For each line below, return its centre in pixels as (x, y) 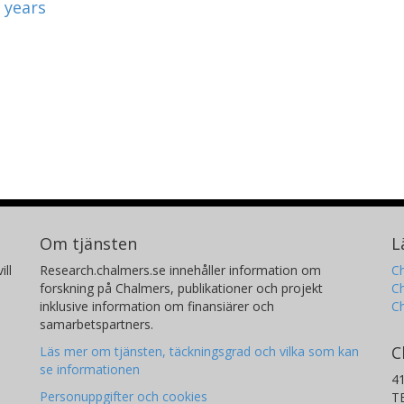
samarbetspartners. (97, 324)
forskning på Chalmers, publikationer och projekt (182, 288)
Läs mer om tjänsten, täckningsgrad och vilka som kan (200, 351)
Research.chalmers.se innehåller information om (181, 270)
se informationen (90, 369)
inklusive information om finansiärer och (157, 306)
